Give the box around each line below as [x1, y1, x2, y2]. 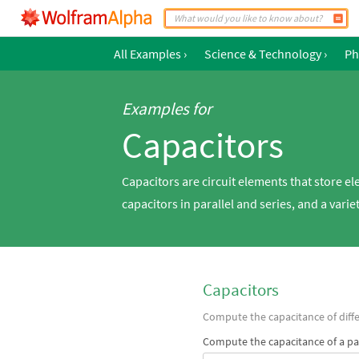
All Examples [114, 46, 181, 62]
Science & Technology [204, 46, 321, 62]
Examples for [122, 98, 212, 119]
